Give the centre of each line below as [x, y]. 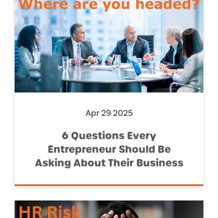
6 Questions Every [109, 136]
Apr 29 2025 [109, 113]
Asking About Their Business [109, 163]
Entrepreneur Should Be [109, 149]
